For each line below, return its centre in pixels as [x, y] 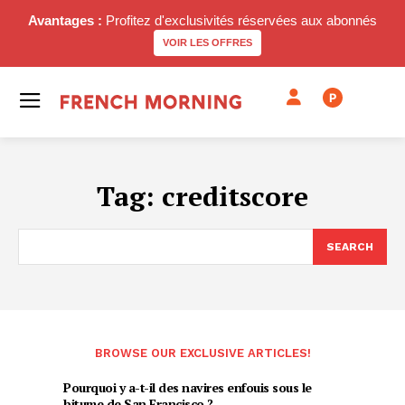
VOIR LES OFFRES [207, 42]
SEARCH [350, 247]
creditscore [235, 196]
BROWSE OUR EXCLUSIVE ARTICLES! [202, 353]
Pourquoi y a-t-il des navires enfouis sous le [188, 387]
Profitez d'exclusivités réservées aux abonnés [240, 20]
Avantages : [65, 20]
